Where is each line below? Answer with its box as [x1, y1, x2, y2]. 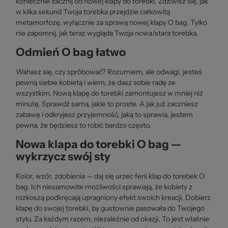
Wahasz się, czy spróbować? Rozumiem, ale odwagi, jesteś [16, 67, 202, 76]
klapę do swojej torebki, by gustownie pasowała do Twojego [16, 203, 205, 213]
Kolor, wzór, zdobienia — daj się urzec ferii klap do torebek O [16, 171, 205, 181]
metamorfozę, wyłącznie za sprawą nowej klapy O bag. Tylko [16, 17, 207, 27]
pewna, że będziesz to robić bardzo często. [16, 120, 151, 130]
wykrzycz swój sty [16, 149, 110, 163]
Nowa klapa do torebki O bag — [16, 137, 181, 151]
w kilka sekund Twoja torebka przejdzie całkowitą [16, 7, 170, 16]
